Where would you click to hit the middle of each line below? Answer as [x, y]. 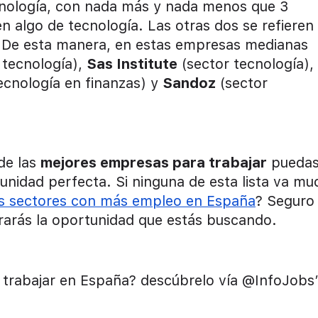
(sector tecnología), [246, 64]
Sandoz [189, 83]
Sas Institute [132, 64]
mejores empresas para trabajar [154, 162]
